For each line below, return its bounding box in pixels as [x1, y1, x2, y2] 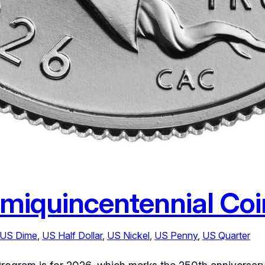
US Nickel [107, 230, 150, 242]
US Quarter [202, 230, 250, 242]
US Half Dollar [42, 230, 102, 242]
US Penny [154, 230, 198, 242]
